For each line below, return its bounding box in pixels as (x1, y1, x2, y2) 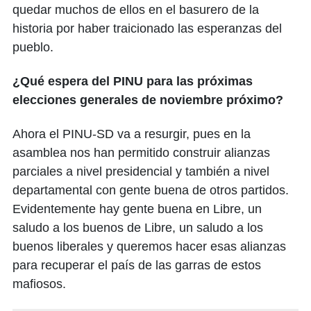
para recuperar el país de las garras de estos (12, 258, 261, 273)
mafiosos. (12, 277, 66, 292)
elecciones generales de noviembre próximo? (12, 93, 283, 108)
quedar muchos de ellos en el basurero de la (12, 3, 259, 17)
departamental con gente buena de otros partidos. (12, 183, 289, 198)
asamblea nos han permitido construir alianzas (12, 146, 270, 160)
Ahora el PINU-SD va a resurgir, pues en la (12, 127, 251, 142)
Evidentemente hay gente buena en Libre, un (12, 202, 262, 217)
